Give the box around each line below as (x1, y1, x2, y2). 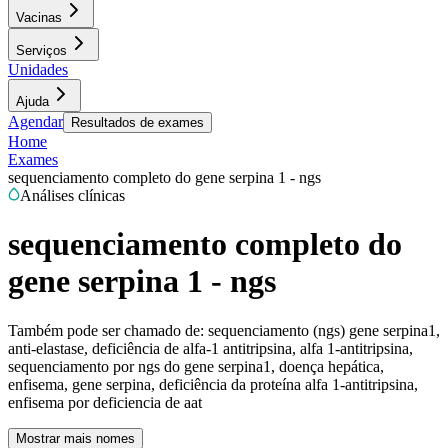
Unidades (8, 61, 68, 78)
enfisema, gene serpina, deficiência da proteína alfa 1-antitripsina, (8, 375, 418, 393)
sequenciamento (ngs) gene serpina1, (208, 321, 440, 339)
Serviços (16, 43, 67, 58)
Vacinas (16, 10, 62, 25)
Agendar (8, 113, 63, 130)
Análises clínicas (20, 187, 125, 204)
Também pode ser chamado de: (8, 321, 204, 339)
